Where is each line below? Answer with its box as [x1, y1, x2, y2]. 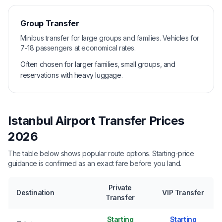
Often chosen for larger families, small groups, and [20, 59, 175, 68]
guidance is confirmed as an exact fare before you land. [8, 159, 182, 167]
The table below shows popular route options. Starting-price [8, 149, 194, 158]
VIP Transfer [162, 188, 204, 197]
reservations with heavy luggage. [20, 70, 123, 79]
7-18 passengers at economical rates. [20, 43, 136, 52]
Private [108, 183, 132, 192]
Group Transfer [20, 18, 79, 28]
